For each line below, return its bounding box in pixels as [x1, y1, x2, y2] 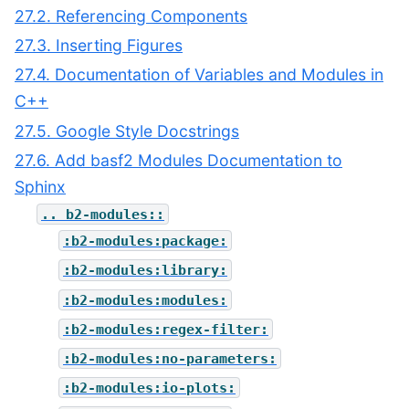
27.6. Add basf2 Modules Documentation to [15, 150, 342, 170]
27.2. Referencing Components [15, 6, 247, 26]
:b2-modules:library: [63, 262, 227, 279]
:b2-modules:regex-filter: [63, 320, 268, 338]
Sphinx [15, 176, 66, 196]
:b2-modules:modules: [63, 291, 227, 309]
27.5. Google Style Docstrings [15, 121, 239, 141]
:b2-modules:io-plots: [63, 379, 236, 396]
